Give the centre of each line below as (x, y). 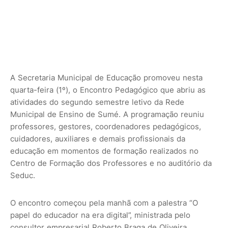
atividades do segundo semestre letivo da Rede (97, 102)
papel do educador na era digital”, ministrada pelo (100, 215)
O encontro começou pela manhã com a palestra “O (104, 203)
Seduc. (23, 175)
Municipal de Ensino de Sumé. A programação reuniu (107, 114)
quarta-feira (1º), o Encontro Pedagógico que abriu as (108, 90)
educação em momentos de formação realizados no (104, 151)
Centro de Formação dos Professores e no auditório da (111, 163)
